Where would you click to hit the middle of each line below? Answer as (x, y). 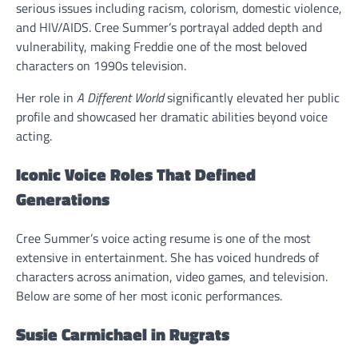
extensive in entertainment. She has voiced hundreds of (167, 257)
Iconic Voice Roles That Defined (136, 174)
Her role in (46, 98)
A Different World (120, 98)
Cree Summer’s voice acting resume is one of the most (163, 238)
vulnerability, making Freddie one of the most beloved (161, 47)
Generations (63, 199)
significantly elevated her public (252, 98)
